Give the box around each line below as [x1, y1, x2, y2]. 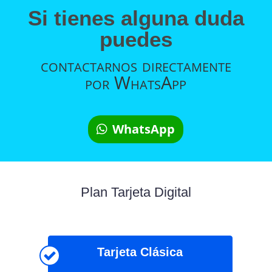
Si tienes [27, 6, 121, 30]
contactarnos [40, 53, 142, 77]
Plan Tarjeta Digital [80, 185, 191, 200]
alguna [120, 6, 188, 30]
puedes [99, 27, 172, 52]
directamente [141, 53, 231, 77]
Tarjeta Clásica [97, 245, 183, 259]
